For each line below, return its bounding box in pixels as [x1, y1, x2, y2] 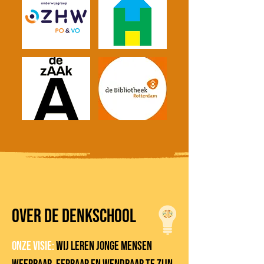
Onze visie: [12, 239, 56, 253]
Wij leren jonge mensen [56, 239, 152, 253]
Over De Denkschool [12, 205, 136, 228]
